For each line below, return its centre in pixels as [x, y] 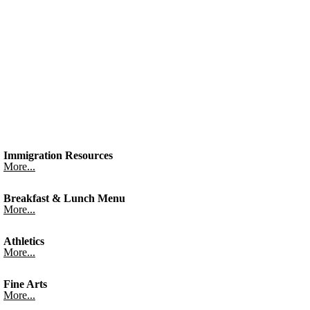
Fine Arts [25, 284]
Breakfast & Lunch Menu [64, 198]
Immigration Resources [58, 155]
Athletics [24, 241]
